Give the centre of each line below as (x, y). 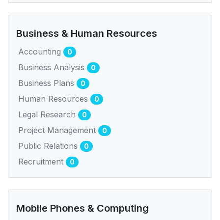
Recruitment (42, 161)
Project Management (58, 130)
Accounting (41, 51)
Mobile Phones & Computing (82, 208)
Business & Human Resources (87, 33)
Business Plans (47, 83)
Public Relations (49, 146)
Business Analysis (53, 67)
